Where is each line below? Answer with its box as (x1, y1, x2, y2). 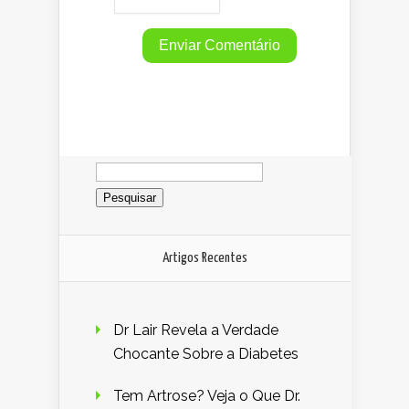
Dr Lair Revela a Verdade (113, 320, 278, 339)
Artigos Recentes (163, 250, 247, 265)
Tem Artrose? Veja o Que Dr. (113, 386, 300, 404)
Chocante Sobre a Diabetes (113, 344, 299, 362)
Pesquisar (95, 153, 160, 172)
